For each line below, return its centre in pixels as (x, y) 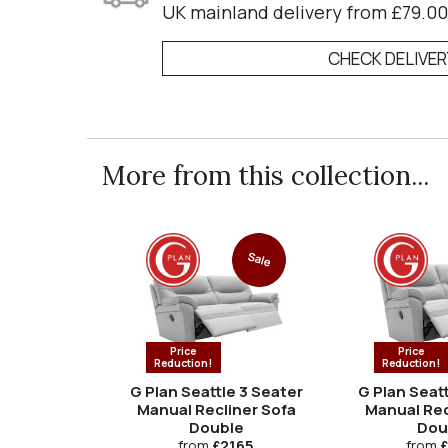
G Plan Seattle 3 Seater (216, 391)
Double (216, 427)
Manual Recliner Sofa (216, 409)
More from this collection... (265, 176)
